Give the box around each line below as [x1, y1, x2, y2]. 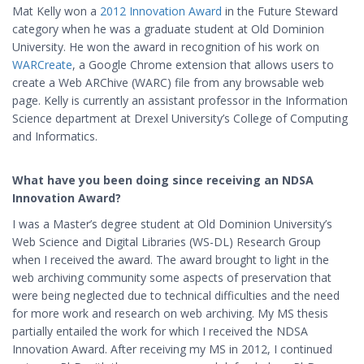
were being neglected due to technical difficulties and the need [12, 288, 340, 303]
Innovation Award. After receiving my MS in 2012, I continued [12, 341, 332, 357]
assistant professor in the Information [148, 93, 348, 108]
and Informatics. [12, 128, 101, 144]
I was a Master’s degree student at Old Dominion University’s [12, 216, 332, 232]
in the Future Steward [222, 3, 338, 19]
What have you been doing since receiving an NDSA [12, 172, 314, 188]
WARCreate [12, 57, 72, 72]
